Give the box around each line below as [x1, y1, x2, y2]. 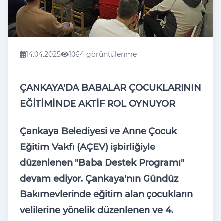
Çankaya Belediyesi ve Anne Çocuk [20, 125, 177, 137]
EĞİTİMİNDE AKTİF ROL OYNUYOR [20, 98, 175, 109]
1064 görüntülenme [69, 49, 137, 59]
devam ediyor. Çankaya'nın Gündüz [20, 173, 178, 184]
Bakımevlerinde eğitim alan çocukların [20, 188, 193, 200]
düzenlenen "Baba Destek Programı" [20, 157, 184, 168]
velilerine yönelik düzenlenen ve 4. [20, 204, 173, 216]
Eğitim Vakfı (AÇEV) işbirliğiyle [20, 141, 155, 152]
